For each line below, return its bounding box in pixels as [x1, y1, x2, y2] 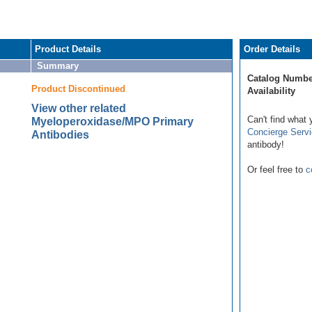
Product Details [35, 43, 101, 54]
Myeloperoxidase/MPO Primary [31, 115, 194, 127]
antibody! [247, 139, 284, 150]
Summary [37, 60, 79, 71]
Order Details [244, 43, 300, 54]
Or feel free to [247, 164, 306, 175]
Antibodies [31, 128, 89, 141]
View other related [31, 102, 126, 114]
